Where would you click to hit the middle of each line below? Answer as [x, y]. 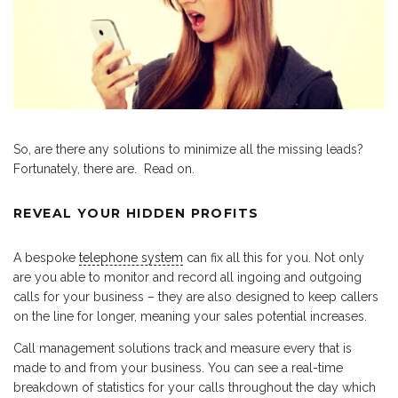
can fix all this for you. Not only [274, 258]
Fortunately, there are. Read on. [104, 169]
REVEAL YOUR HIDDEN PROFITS [136, 214]
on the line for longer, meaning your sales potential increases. [190, 317]
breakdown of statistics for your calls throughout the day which [195, 388]
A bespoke [46, 258]
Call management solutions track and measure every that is [183, 349]
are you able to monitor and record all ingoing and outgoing [187, 278]
